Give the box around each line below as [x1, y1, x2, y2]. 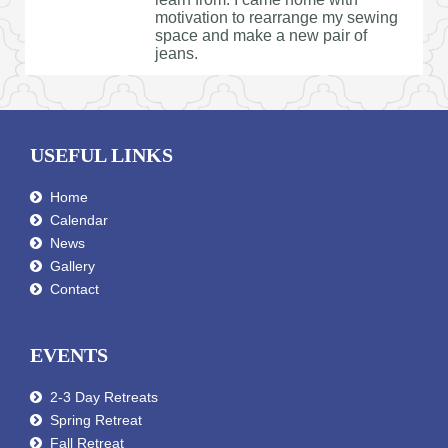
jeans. [155, 44, 198, 62]
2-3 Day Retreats [50, 388, 158, 405]
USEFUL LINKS [30, 143, 173, 166]
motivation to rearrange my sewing [155, 8, 398, 26]
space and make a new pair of [155, 26, 367, 44]
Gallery [50, 257, 95, 274]
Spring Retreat [50, 411, 142, 428]
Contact [50, 280, 99, 297]
